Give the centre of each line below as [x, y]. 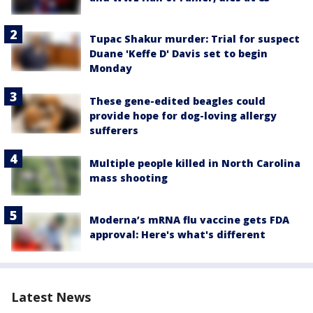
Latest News [51, 297]
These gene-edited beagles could [177, 101]
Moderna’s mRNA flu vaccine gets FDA [189, 219]
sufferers [114, 131]
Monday [111, 68]
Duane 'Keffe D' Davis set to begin [179, 54]
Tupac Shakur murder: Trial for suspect [195, 39]
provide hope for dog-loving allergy [183, 116]
